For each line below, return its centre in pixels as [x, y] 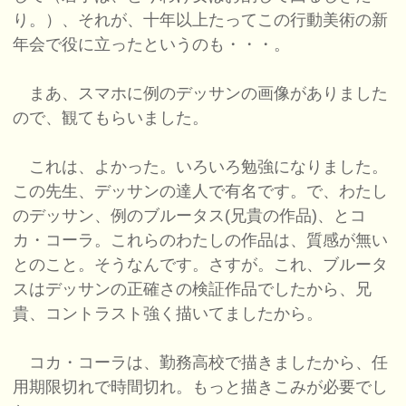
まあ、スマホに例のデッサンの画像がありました [201, 94]
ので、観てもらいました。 [111, 118]
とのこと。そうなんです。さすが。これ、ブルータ [201, 265]
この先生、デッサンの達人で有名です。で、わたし [201, 192]
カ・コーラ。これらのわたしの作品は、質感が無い [201, 241]
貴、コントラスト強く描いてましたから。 [168, 314]
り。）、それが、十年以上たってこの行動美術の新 [201, 20]
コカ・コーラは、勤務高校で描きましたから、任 [201, 363]
